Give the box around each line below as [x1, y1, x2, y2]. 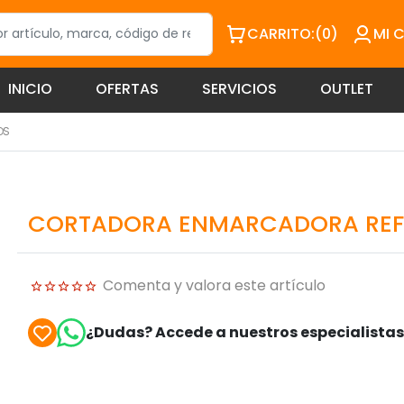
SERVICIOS [202, 78, 277, 99]
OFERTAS [96, 78, 159, 99]
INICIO [8, 78, 52, 99]
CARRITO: [247, 23, 316, 44]
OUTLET [320, 78, 373, 99]
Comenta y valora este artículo [102, 275, 326, 297]
